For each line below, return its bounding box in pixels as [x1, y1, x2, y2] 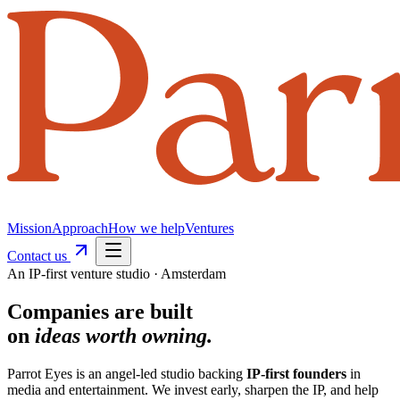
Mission [7, 221, 52, 236]
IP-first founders [246, 365, 346, 381]
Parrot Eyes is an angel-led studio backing [7, 365, 246, 381]
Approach [52, 221, 108, 236]
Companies [7, 299, 114, 323]
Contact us [7, 248, 71, 263]
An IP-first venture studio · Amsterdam [7, 266, 226, 281]
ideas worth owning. [35, 323, 212, 347]
